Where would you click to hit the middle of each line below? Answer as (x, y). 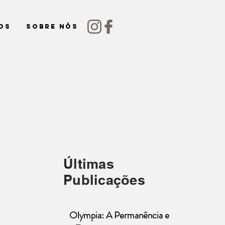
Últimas (89, 164)
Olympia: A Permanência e (119, 215)
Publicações (104, 180)
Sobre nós (52, 26)
